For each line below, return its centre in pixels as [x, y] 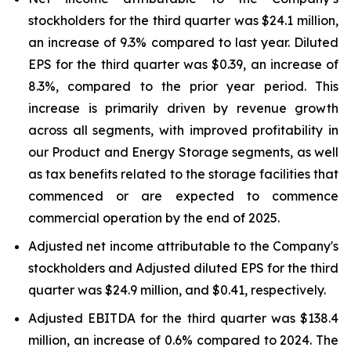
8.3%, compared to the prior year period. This [183, 86]
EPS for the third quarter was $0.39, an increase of [183, 64]
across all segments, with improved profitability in [183, 130]
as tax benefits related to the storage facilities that [183, 174]
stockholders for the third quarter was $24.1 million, [183, 20]
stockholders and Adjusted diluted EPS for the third [183, 268]
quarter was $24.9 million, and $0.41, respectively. [177, 290]
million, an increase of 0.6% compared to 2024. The [183, 340]
